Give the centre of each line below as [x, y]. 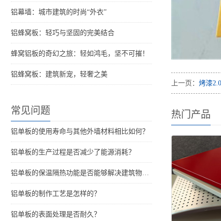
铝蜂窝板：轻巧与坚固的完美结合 [63, 33]
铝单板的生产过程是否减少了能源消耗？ [73, 152]
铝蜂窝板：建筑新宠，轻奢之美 [59, 74]
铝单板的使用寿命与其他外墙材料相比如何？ [80, 132]
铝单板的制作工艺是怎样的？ [56, 194]
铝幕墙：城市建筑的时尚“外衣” [59, 12]
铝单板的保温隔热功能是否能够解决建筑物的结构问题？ [146, 173]
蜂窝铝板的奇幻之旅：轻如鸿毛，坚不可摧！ [80, 54]
